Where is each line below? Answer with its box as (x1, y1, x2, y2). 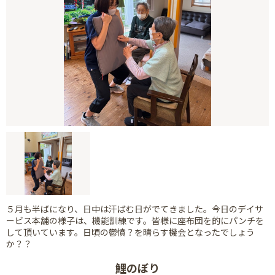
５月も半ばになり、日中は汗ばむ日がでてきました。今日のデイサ (6, 202, 263, 215)
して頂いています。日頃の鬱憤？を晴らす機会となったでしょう (6, 225, 255, 238)
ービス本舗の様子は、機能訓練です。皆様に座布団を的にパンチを (6, 214, 264, 227)
